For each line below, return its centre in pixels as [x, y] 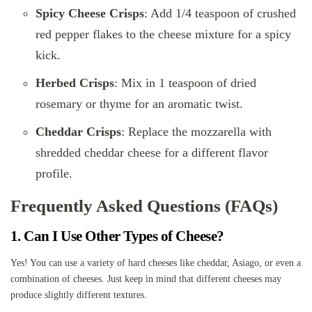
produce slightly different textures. [79, 295]
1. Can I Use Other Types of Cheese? [117, 236]
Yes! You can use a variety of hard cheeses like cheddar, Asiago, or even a [156, 263]
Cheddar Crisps [78, 131]
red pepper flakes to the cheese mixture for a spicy [163, 34]
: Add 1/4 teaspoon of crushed [220, 13]
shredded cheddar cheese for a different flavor [152, 152]
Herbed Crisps [75, 83]
